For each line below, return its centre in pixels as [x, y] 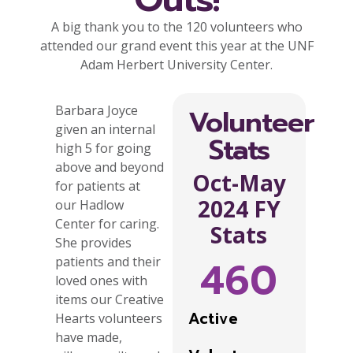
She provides [93, 243]
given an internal [105, 130]
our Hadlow [89, 205]
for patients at [98, 186]
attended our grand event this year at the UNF [176, 45]
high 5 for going [103, 149]
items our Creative [110, 300]
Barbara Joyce [97, 111]
